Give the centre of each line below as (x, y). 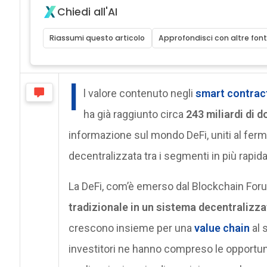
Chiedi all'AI (87, 12)
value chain (222, 228)
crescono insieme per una (131, 228)
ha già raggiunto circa (134, 114)
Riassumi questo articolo (97, 38)
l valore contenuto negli (138, 93)
